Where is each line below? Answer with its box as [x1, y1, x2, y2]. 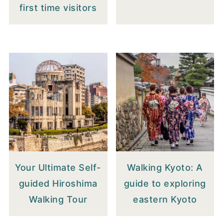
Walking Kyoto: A [126, 162, 203, 173]
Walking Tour [28, 194, 88, 205]
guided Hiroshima [18, 178, 98, 189]
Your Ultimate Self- [15, 162, 101, 173]
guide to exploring [123, 178, 206, 189]
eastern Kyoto [133, 194, 197, 205]
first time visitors [19, 2, 97, 13]
